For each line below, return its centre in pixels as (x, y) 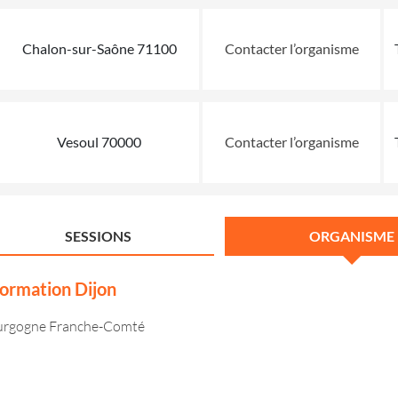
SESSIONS (98, 235)
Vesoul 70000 (99, 141)
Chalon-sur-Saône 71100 (99, 48)
